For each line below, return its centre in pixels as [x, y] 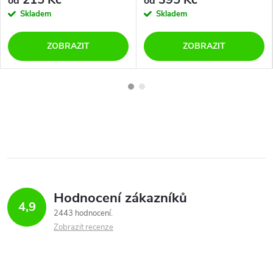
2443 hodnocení [83, 213]
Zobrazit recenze [83, 227]
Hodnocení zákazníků [120, 198]
